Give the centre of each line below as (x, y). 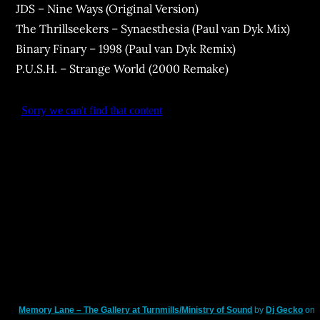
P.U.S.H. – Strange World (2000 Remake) (122, 69)
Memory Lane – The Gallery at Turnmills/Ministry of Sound (136, 310)
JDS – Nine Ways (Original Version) (107, 9)
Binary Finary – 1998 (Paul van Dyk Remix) (126, 49)
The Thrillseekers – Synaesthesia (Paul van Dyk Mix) (153, 29)
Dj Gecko (285, 310)
